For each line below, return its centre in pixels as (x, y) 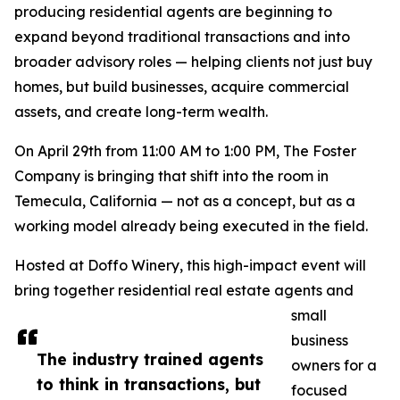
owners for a (334, 366)
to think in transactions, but (149, 384)
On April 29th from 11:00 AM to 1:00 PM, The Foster (185, 151)
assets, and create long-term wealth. (141, 112)
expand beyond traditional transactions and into (182, 37)
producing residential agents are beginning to (173, 12)
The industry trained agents (150, 359)
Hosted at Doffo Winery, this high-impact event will (190, 266)
